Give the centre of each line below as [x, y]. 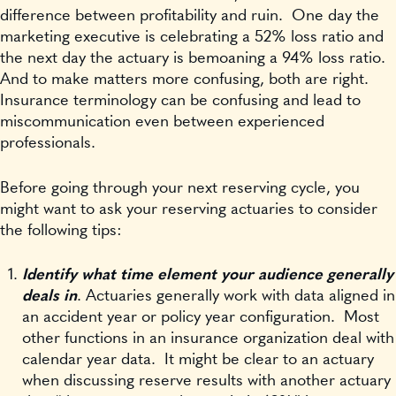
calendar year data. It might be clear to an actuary [198, 360]
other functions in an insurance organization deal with [208, 339]
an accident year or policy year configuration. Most [201, 318]
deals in [49, 297]
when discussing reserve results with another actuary [206, 381]
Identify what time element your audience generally [208, 275]
